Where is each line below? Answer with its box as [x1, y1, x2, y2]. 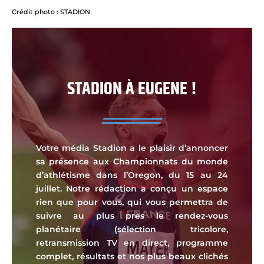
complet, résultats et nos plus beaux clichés [35, 251, 229, 262]
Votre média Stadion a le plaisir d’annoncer [35, 143, 229, 154]
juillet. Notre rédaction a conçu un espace [35, 183, 229, 194]
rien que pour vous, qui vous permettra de [35, 197, 229, 208]
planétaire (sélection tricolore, [35, 224, 229, 235]
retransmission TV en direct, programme [35, 237, 229, 249]
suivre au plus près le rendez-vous [35, 210, 229, 222]
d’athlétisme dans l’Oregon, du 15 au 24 [35, 170, 229, 181]
